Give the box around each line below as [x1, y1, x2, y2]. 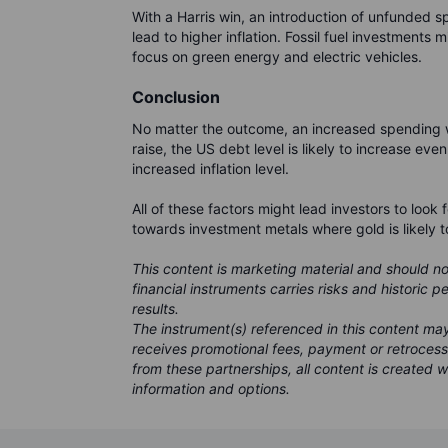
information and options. [132, 380, 290, 398]
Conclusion [132, 87, 220, 108]
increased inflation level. [132, 160, 289, 178]
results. [132, 300, 179, 318]
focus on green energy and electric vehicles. [132, 48, 422, 66]
